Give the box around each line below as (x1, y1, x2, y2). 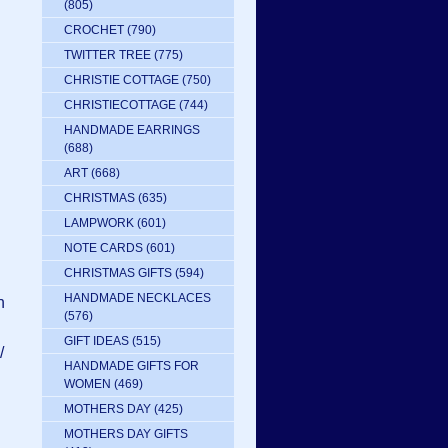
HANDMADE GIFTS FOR (64, 359, 199, 373)
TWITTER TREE (64, 48, 151, 62)
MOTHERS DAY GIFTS (64, 427, 188, 441)
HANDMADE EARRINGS (64, 123, 200, 137)
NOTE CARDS (64, 241, 143, 255)
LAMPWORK (64, 216, 134, 230)
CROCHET (64, 23, 124, 37)
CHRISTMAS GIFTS (64, 266, 172, 280)
